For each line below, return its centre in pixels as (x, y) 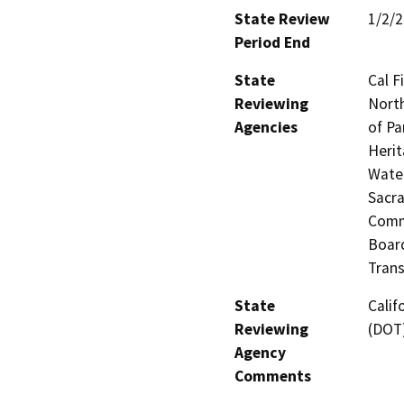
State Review (282, 18)
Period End (272, 42)
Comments (273, 376)
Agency (260, 352)
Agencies (266, 127)
